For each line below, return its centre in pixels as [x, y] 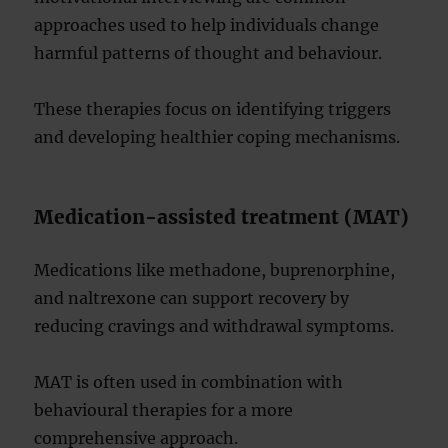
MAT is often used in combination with [189, 382]
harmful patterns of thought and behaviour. [208, 53]
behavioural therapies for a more [164, 410]
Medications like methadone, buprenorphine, [215, 270]
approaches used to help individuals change [207, 25]
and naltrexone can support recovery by [192, 298]
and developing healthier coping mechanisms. [217, 137]
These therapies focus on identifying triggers [213, 109]
